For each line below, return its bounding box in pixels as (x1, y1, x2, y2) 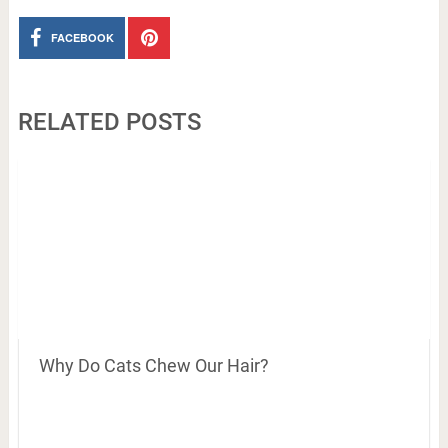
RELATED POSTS (17, 108, 201, 137)
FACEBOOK (51, 30, 115, 46)
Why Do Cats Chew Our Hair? (38, 355, 269, 377)
